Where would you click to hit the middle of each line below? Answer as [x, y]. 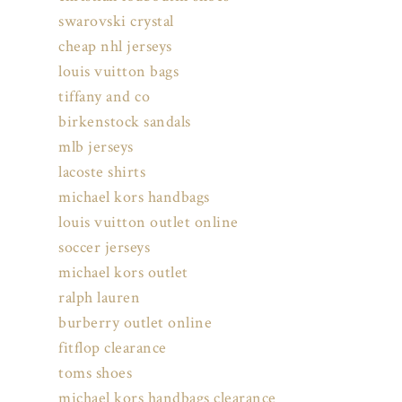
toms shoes [95, 373]
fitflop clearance [113, 348]
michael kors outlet [123, 273]
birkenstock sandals [125, 122]
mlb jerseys [96, 147]
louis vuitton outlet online [149, 223]
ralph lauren [99, 298]
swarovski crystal [116, 22]
